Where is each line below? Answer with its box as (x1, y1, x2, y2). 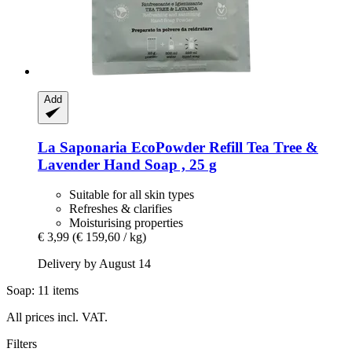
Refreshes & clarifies (69, 202, 172, 216)
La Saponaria (38, 138, 127, 156)
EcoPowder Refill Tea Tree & (127, 138, 318, 156)
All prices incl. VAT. (6, 310, 108, 324)
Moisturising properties (69, 216, 183, 230)
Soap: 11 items (6, 284, 79, 298)
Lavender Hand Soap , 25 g (38, 156, 217, 173)
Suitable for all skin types (69, 188, 194, 202)
